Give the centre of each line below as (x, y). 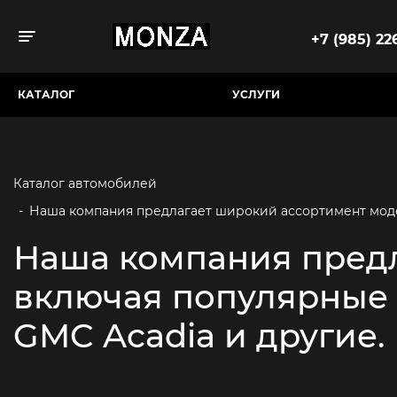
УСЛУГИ (256, 94)
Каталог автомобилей (85, 183)
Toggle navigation (92, 39)
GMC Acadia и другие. (199, 335)
